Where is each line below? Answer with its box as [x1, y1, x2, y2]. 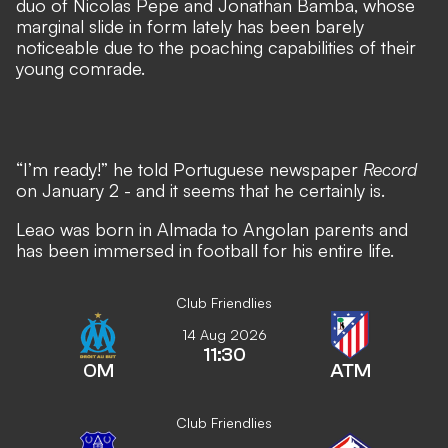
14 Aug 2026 [181, 326, 267, 343]
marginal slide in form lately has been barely [16, 15, 364, 37]
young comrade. [16, 57, 145, 79]
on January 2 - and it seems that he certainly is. [16, 179, 385, 201]
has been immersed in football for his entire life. [16, 239, 399, 261]
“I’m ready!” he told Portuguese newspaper [16, 158, 363, 180]
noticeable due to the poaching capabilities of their [16, 36, 416, 58]
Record [363, 158, 417, 180]
